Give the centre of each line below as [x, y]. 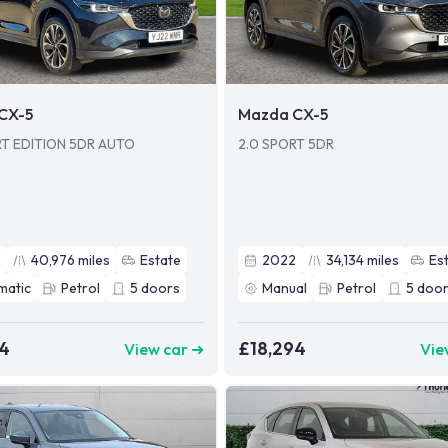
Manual [285, 288]
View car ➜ [164, 348]
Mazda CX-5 [283, 114]
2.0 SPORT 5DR [286, 144]
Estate [160, 260]
